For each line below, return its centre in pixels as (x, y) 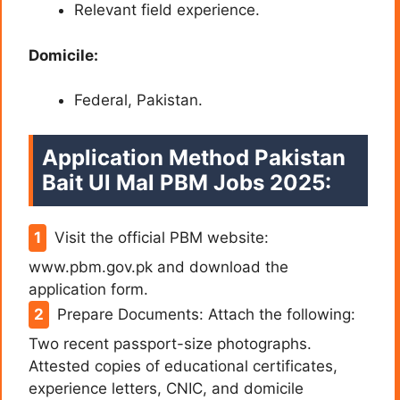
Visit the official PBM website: (161, 237)
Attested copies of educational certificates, (183, 366)
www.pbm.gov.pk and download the (158, 267)
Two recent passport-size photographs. (170, 343)
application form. (88, 289)
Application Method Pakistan (194, 157)
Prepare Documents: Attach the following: (206, 314)
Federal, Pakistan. (138, 100)
